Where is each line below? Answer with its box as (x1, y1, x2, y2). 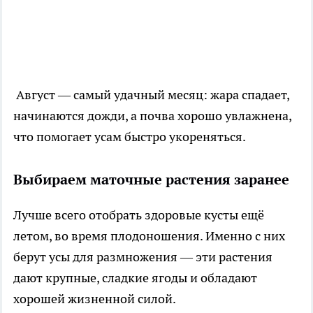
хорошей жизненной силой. (13, 291, 176, 307)
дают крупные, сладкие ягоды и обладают (13, 270, 257, 286)
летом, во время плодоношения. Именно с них (13, 228, 285, 244)
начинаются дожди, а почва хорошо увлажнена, (13, 108, 291, 124)
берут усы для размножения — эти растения (13, 249, 272, 265)
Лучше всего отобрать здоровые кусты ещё (13, 207, 264, 223)
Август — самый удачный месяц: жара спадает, (13, 87, 289, 103)
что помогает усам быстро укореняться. (13, 129, 246, 145)
